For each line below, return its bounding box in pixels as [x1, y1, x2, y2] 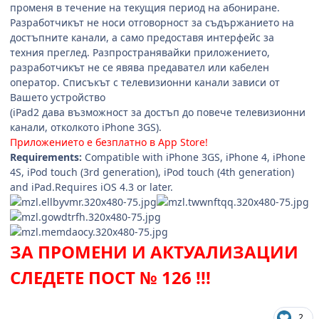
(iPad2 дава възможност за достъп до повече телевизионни [10, 105, 305, 119]
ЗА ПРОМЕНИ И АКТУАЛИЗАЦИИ [10, 239, 298, 263]
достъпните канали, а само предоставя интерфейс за [10, 30, 274, 44]
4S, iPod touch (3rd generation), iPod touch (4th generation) [10, 164, 294, 179]
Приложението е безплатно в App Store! [10, 135, 208, 149]
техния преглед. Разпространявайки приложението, [10, 45, 270, 59]
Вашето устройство [10, 90, 105, 104]
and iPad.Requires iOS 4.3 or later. [10, 179, 173, 194]
